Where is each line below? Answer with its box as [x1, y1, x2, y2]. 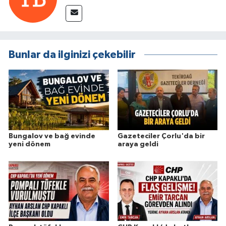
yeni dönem [9, 140, 50, 148]
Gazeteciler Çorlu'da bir [117, 132, 205, 140]
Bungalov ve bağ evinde [9, 132, 95, 140]
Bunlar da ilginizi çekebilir [9, 49, 136, 61]
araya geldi [117, 140, 158, 148]
